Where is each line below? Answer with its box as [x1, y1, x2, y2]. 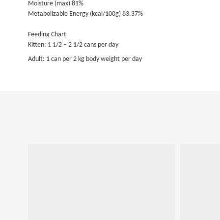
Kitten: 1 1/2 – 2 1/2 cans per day [28, 41, 118, 49]
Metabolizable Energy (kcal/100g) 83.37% [28, 10, 143, 18]
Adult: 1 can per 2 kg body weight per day [28, 55, 142, 63]
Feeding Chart [28, 31, 66, 38]
